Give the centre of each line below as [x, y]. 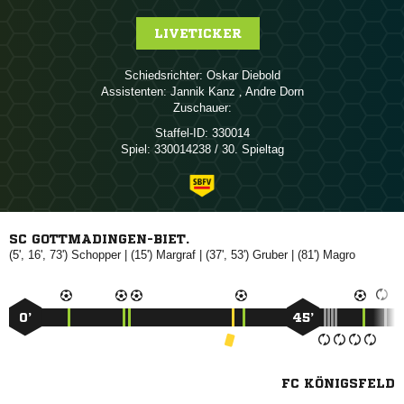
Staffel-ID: [181, 133]
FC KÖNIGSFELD [338, 383]
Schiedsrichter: [163, 75]
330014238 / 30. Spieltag [217, 149]
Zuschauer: [202, 108]
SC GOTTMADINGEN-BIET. [99, 239]
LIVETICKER [197, 33]
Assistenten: [133, 92]
